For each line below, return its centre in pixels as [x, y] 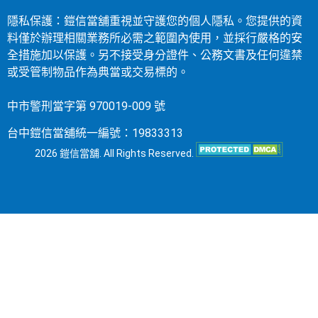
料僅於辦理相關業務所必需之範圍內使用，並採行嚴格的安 [155, 38]
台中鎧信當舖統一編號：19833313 [95, 133]
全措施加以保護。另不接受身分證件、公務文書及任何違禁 [155, 55]
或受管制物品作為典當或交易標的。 [98, 72]
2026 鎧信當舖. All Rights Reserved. [115, 153]
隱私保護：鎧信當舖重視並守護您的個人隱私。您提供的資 [155, 21]
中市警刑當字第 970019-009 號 [86, 106]
